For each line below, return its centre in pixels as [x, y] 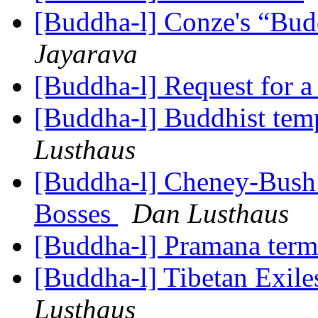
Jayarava [86, 54]
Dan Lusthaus [210, 214]
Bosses [76, 214]
